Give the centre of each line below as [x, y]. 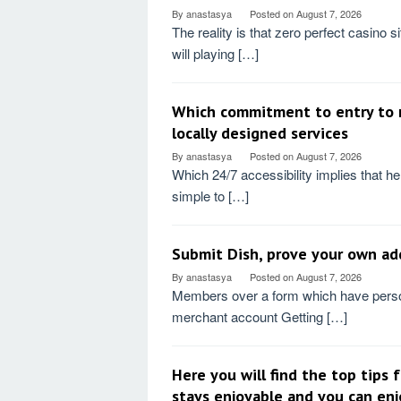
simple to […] [210, 196]
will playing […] [215, 53]
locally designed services [260, 133]
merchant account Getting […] [260, 316]
